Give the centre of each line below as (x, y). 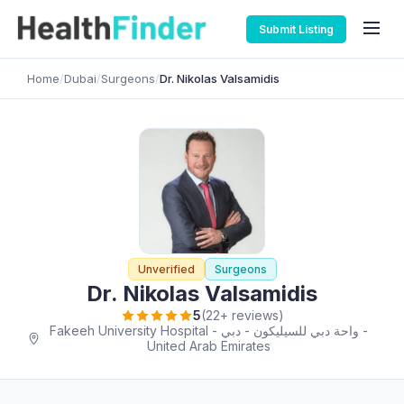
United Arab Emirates (209, 346)
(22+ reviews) (242, 315)
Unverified (166, 269)
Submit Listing (296, 29)
